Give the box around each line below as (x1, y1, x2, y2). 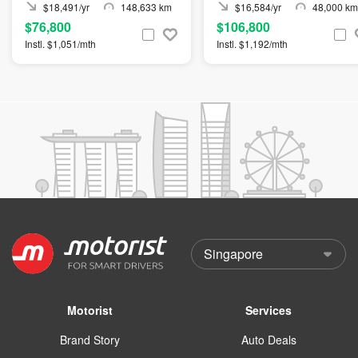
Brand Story (59, 331, 120, 348)
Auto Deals (241, 331, 296, 348)
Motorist (66, 301, 113, 318)
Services (245, 301, 292, 318)
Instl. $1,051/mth (25, 37, 96, 51)
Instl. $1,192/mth (217, 37, 288, 51)
